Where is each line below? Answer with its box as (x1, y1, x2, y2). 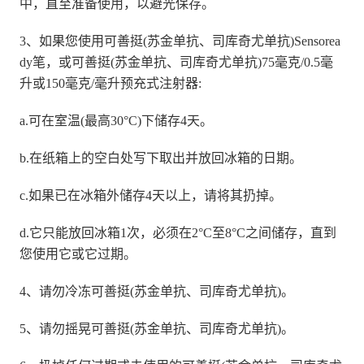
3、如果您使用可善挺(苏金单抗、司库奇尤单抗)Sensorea (19, 33, 340, 48)
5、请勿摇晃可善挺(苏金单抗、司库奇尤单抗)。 (19, 321, 294, 336)
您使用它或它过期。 (19, 246, 136, 261)
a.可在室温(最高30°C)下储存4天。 (19, 113, 213, 128)
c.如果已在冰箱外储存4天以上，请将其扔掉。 (19, 188, 282, 202)
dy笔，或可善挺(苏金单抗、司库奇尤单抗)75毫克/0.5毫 (19, 54, 333, 69)
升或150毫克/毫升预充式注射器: (19, 76, 201, 90)
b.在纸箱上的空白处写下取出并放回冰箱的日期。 (19, 150, 302, 165)
